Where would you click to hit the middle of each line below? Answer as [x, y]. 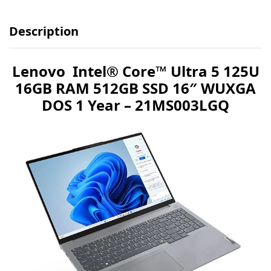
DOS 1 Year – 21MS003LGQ [135, 105]
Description [44, 31]
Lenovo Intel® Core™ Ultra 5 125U [135, 71]
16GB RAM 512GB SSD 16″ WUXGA [135, 88]
